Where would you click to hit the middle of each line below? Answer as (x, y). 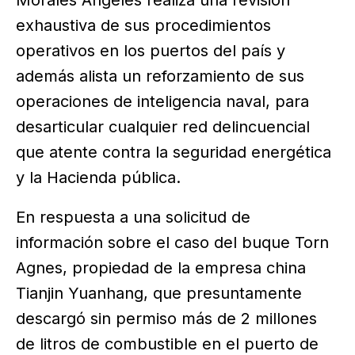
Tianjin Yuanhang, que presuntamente (159, 293)
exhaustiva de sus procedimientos (143, 25)
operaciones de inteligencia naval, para (162, 101)
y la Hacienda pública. (98, 177)
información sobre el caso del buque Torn (172, 242)
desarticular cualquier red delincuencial (163, 126)
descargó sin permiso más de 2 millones (166, 318)
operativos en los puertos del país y (151, 50)
